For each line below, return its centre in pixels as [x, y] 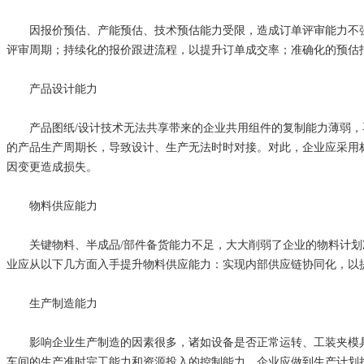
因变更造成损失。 [52, 167]
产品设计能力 [52, 89]
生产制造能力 [52, 303]
